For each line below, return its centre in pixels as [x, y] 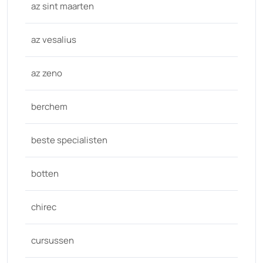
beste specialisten [69, 140]
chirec [44, 207]
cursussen [53, 240]
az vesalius [54, 40]
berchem [49, 107]
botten [45, 173]
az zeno [47, 73]
